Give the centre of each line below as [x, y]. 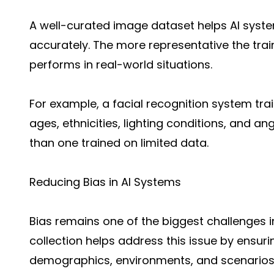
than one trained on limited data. [119, 143]
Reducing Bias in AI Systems [105, 182]
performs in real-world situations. [121, 65]
